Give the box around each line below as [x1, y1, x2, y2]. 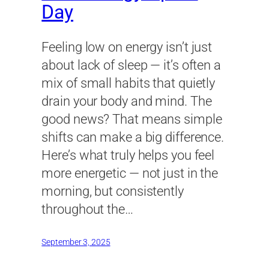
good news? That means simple [41, 112, 222, 127]
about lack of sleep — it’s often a [41, 58, 221, 73]
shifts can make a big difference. [41, 130, 225, 145]
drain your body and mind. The [41, 94, 212, 109]
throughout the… [41, 202, 133, 217]
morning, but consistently [41, 184, 184, 199]
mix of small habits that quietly [41, 76, 216, 91]
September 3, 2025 [41, 237, 110, 247]
